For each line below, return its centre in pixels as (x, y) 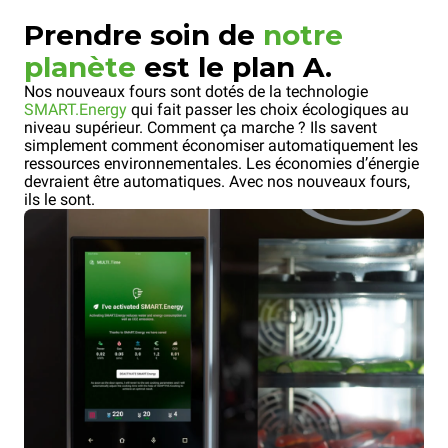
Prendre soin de (143, 35)
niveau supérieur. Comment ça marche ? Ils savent (200, 128)
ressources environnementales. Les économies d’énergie (221, 164)
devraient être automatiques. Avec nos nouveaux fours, (217, 182)
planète (80, 67)
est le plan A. (234, 67)
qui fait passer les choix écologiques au (268, 110)
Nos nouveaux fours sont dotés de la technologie (196, 92)
